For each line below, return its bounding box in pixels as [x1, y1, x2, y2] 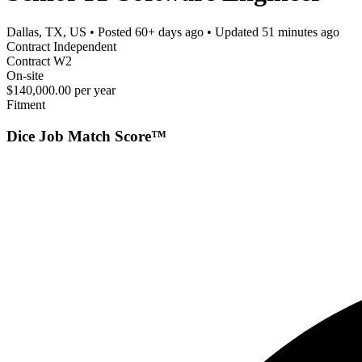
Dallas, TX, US [6, 24, 86, 39]
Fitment [6, 97, 45, 112]
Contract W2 [6, 53, 72, 68]
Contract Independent [6, 39, 116, 53]
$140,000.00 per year [6, 82, 116, 97]
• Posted [86, 24, 135, 39]
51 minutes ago [262, 24, 339, 39]
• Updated [204, 24, 262, 39]
